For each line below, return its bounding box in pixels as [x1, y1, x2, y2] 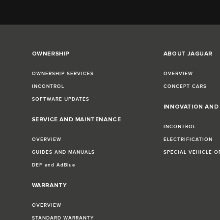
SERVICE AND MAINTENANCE [31, 116, 121, 124]
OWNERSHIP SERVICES [31, 71, 94, 77]
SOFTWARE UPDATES [31, 96, 89, 103]
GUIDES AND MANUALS [31, 149, 95, 156]
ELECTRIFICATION [163, 137, 213, 143]
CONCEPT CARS [163, 83, 207, 90]
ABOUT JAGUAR [163, 50, 213, 58]
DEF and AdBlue [31, 162, 76, 168]
